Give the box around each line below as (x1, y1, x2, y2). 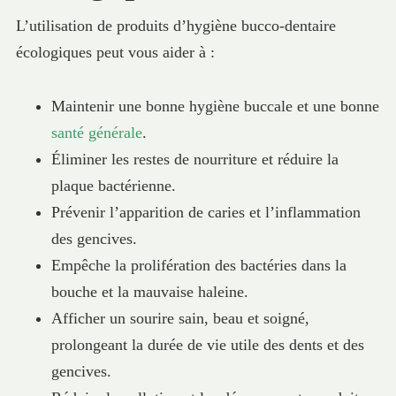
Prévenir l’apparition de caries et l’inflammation (50, 202, 361, 221)
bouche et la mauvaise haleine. (50, 282, 248, 301)
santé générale (50, 123, 142, 141)
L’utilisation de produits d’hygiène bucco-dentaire (15, 16, 336, 34)
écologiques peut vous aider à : (15, 42, 215, 61)
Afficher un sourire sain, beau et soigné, (50, 308, 309, 327)
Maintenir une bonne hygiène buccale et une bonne (50, 96, 379, 115)
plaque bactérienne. (50, 176, 176, 194)
